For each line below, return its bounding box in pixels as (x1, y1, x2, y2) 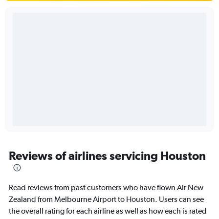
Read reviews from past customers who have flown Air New (9, 182, 203, 192)
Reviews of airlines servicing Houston (9, 148, 206, 162)
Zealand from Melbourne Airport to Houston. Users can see (9, 194, 204, 204)
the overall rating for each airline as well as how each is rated (9, 206, 207, 216)
